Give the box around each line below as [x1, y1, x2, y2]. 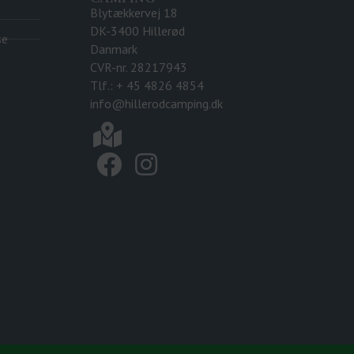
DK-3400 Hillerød [89, 22, 185, 39]
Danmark [89, 40, 137, 57]
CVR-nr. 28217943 [89, 58, 187, 75]
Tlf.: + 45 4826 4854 [89, 77, 204, 93]
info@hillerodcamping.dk [89, 95, 223, 111]
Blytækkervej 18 [89, 4, 178, 21]
